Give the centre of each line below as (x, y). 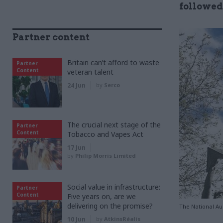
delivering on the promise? (110, 206)
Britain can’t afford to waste (113, 62)
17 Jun (76, 148)
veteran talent (90, 72)
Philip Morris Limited (105, 156)
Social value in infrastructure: (114, 187)
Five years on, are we (102, 196)
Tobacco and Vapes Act (105, 134)
